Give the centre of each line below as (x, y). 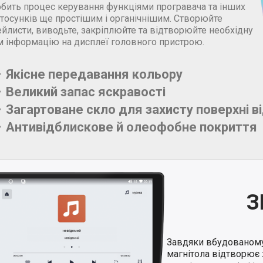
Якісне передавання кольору (94, 74)
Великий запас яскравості (86, 92)
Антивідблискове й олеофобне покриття (131, 127)
